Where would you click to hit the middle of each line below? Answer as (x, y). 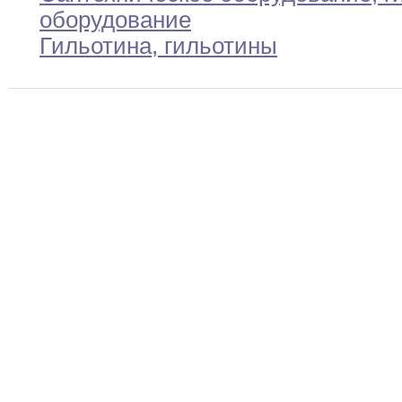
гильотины (218, 46)
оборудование (115, 20)
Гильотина (96, 46)
